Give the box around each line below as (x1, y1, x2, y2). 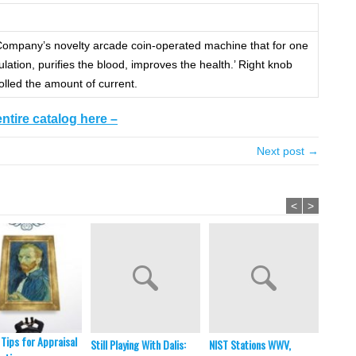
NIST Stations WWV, (209, 336, 291, 354)
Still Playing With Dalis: (91, 336, 186, 354)
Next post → (257, 145, 319, 158)
